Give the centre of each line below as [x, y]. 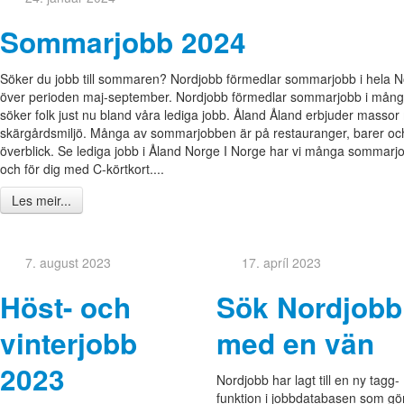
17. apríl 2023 [281, 263]
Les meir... [41, 201]
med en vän [295, 344]
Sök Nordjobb [309, 308]
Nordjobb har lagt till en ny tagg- [308, 380]
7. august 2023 [68, 263]
